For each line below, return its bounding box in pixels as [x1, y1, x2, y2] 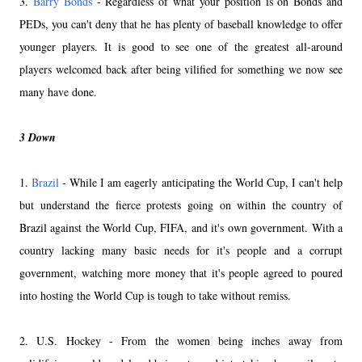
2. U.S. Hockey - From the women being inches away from [19, 332, 343, 348]
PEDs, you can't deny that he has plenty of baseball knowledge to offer [19, 15, 343, 32]
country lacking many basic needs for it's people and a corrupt [19, 242, 343, 258]
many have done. [19, 83, 97, 99]
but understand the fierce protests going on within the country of [19, 196, 343, 213]
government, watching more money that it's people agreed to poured [19, 264, 343, 280]
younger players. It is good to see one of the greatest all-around [19, 38, 343, 54]
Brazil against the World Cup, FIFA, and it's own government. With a [19, 219, 343, 235]
